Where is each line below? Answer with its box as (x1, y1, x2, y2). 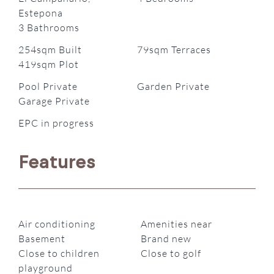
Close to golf (141, 247, 201, 260)
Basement (18, 232, 66, 245)
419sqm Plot (18, 57, 80, 70)
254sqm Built (18, 43, 83, 56)
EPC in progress (18, 116, 95, 129)
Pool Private (18, 80, 78, 92)
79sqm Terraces (137, 43, 211, 56)
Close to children (18, 247, 100, 260)
